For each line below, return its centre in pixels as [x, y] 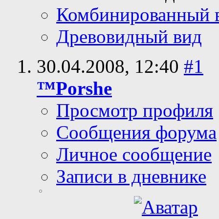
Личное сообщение [134, 154]
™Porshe [74, 88]
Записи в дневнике [131, 176]
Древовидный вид [129, 37]
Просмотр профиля [135, 110]
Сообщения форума [136, 132]
